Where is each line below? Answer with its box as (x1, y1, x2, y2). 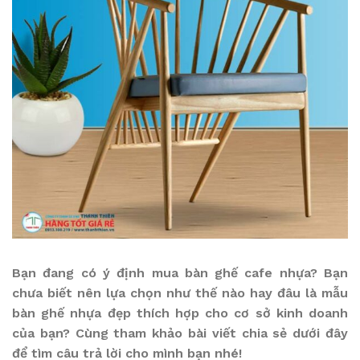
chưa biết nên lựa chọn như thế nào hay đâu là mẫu (12, 285, 348, 301)
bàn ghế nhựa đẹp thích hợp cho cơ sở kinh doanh (12, 305, 348, 321)
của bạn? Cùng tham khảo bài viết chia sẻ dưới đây (12, 325, 348, 341)
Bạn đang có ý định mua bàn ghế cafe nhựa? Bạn (12, 265, 348, 280)
